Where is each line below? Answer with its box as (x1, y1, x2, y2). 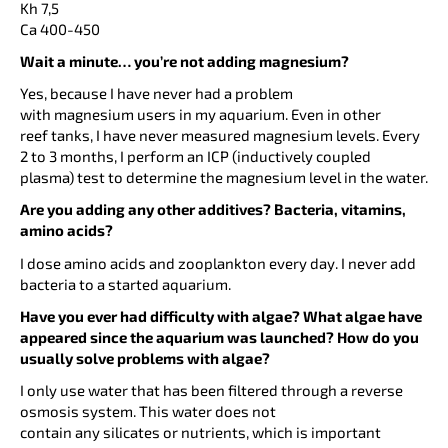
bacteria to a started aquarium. (20, 274, 231, 293)
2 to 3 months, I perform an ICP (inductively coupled (20, 147, 371, 166)
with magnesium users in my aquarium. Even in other (20, 105, 381, 124)
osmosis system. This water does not (20, 402, 276, 421)
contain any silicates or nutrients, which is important (20, 423, 381, 442)
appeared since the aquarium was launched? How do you (20, 327, 419, 346)
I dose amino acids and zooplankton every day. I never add (20, 253, 416, 272)
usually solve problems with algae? (20, 348, 270, 367)
